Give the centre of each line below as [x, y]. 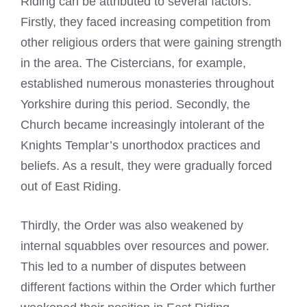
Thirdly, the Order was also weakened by [132, 225]
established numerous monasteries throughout [147, 83]
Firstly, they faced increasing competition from [146, 22]
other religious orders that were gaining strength [151, 42]
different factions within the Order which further [148, 287]
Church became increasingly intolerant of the [143, 124]
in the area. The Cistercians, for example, [133, 63]
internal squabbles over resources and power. [145, 246]
